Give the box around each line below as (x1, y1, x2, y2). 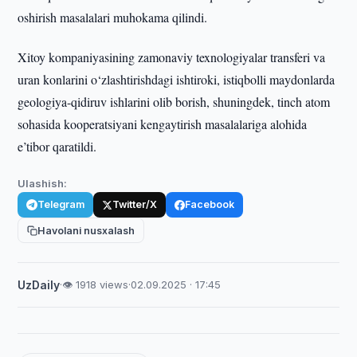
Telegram (37, 198, 85, 210)
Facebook (185, 198, 235, 210)
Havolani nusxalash (37, 224, 135, 237)
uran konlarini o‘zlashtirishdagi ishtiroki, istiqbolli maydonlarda (18, 71, 335, 88)
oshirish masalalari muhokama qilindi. (18, 9, 208, 25)
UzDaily (18, 278, 61, 292)
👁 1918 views (62, 278, 129, 291)
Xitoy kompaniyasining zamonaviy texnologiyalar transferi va (18, 49, 326, 65)
